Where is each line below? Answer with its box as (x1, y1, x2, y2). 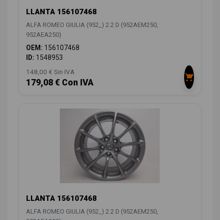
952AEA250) (26, 30, 61, 38)
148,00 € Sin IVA (26, 67, 75, 76)
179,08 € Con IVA (26, 77, 93, 87)
